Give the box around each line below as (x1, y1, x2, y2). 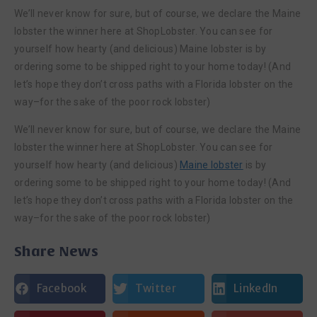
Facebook (36, 281, 86, 295)
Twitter (134, 281, 176, 295)
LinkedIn (234, 281, 278, 295)
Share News (14, 243, 98, 260)
